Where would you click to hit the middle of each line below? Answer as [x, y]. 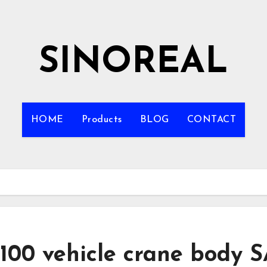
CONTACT [212, 120]
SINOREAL [133, 63]
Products [102, 120]
